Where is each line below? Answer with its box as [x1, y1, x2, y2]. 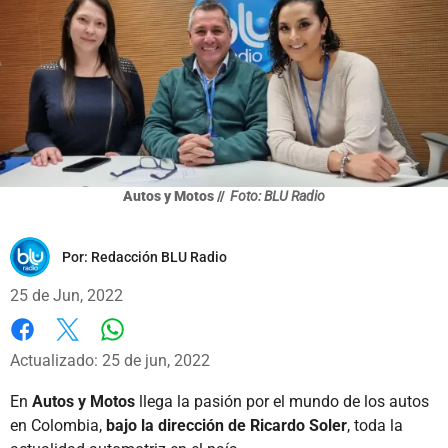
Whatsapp [111, 339, 184, 359]
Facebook [10, 340, 79, 360]
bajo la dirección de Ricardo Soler [102, 415, 347, 435]
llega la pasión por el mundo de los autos [135, 391, 429, 411]
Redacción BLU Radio [91, 248, 227, 265]
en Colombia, [10, 415, 102, 435]
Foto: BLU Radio [230, 187, 325, 204]
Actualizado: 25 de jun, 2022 [10, 350, 210, 370]
